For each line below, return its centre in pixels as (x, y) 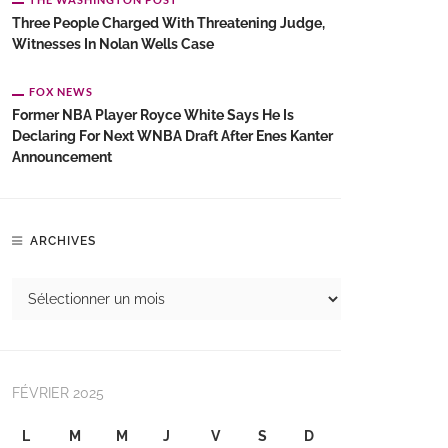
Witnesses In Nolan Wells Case (113, 44)
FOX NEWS (61, 91)
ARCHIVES (63, 241)
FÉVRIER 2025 (58, 393)
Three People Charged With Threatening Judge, (168, 23)
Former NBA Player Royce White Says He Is (153, 115)
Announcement (62, 157)
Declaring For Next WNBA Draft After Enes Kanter (172, 136)
